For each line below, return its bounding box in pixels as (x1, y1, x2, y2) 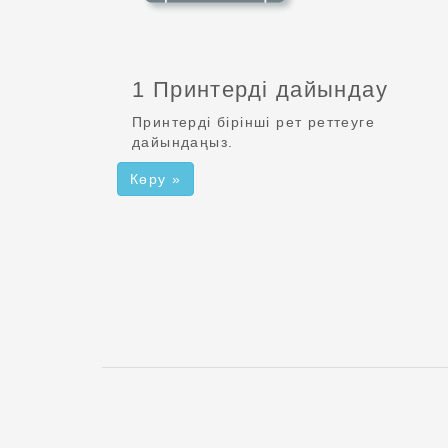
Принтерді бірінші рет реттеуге (132, 113, 375, 130)
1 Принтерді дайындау (132, 76, 388, 102)
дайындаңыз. (132, 133, 234, 150)
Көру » (130, 170, 182, 187)
